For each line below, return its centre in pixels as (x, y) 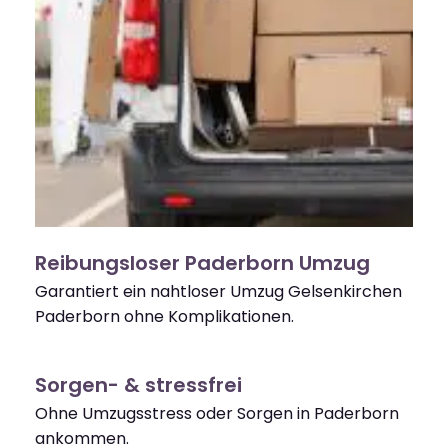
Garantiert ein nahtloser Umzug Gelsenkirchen (218, 292)
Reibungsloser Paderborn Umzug (202, 263)
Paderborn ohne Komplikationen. (164, 317)
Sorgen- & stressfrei (138, 385)
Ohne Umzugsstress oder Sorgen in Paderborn (217, 414)
